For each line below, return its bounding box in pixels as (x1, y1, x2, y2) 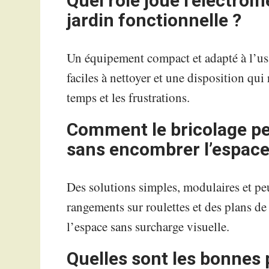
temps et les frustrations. (67, 89, 190, 106)
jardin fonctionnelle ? (67, 10, 242, 31)
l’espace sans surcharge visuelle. (67, 218, 230, 235)
